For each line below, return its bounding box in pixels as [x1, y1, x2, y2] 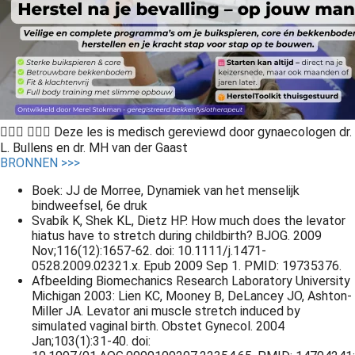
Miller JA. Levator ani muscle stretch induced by [32, 303, 300, 319]
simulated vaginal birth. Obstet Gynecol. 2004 [32, 319, 284, 334]
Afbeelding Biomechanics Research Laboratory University [32, 273, 350, 288]
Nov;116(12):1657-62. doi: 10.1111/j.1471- [32, 243, 266, 258]
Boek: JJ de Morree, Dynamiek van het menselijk [32, 183, 300, 198]
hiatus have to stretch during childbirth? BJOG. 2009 [32, 228, 322, 243]
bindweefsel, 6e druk [32, 198, 147, 213]
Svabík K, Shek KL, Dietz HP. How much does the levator [32, 213, 345, 228]
